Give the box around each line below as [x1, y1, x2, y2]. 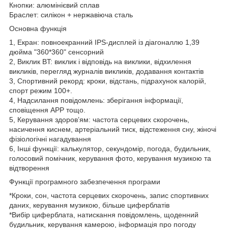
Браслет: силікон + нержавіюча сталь [9, 10, 133, 19]
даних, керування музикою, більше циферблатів [9, 201, 169, 209]
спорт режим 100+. [9, 86, 72, 95]
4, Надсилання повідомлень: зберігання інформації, [9, 96, 183, 104]
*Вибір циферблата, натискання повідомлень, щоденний [9, 210, 198, 219]
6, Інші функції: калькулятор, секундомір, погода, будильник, [9, 144, 211, 153]
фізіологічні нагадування [9, 134, 91, 143]
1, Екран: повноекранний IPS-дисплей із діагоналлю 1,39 [9, 38, 199, 46]
